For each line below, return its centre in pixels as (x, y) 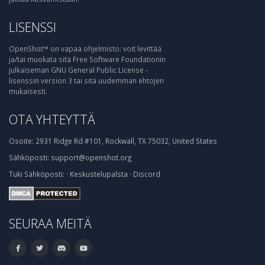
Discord (147, 174)
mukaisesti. (28, 91)
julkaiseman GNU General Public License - (78, 70)
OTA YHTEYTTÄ (52, 119)
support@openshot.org (91, 157)
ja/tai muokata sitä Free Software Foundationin (87, 59)
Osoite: (21, 141)
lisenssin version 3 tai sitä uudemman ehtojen (86, 80)
